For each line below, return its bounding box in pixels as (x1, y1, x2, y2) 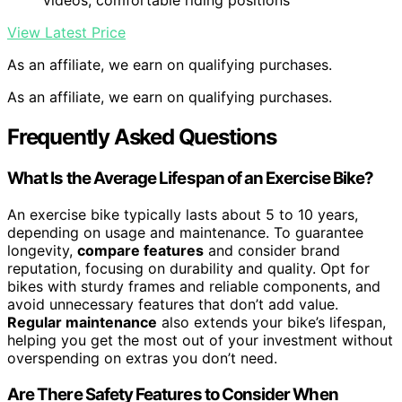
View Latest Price (7, 23, 126, 42)
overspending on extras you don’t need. (7, 348, 277, 367)
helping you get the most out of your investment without (7, 330, 393, 349)
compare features (77, 240, 204, 259)
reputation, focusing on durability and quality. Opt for (7, 258, 370, 277)
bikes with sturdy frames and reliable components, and (7, 276, 380, 295)
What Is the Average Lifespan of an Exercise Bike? (7, 168, 374, 189)
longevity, (7, 240, 77, 259)
